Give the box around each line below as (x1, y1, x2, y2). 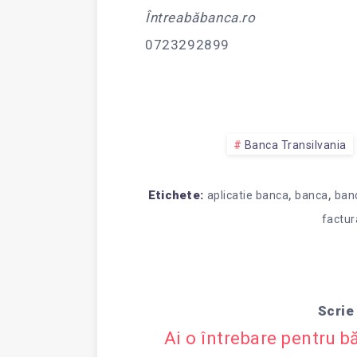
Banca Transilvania (244, 139, 347, 151)
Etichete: (147, 188, 204, 202)
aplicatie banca (206, 189, 289, 202)
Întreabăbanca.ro (145, 10, 256, 25)
